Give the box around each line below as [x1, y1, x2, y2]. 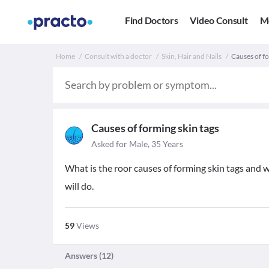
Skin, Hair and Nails [162, 52, 222, 61]
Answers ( [65, 250, 101, 261]
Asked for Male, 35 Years [91, 139, 183, 149]
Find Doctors [125, 14, 178, 26]
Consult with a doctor [85, 52, 152, 61]
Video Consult [190, 14, 248, 26]
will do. [65, 180, 94, 192]
